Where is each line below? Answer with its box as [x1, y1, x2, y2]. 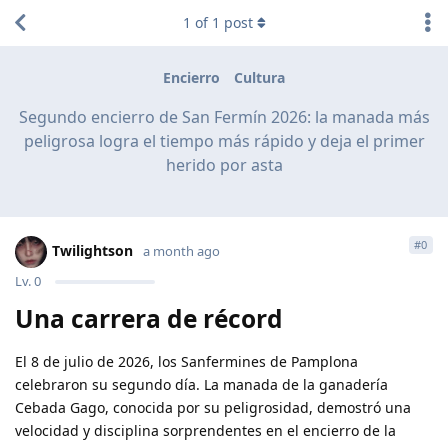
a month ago [143, 241, 220, 260]
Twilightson [52, 240, 133, 260]
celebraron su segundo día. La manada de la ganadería [15, 374, 388, 394]
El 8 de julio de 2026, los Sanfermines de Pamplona [15, 351, 358, 371]
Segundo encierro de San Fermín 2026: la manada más [18, 105, 430, 128]
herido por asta [165, 153, 283, 176]
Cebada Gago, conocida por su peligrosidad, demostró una [15, 397, 411, 417]
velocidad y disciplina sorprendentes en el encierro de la [15, 420, 396, 440]
